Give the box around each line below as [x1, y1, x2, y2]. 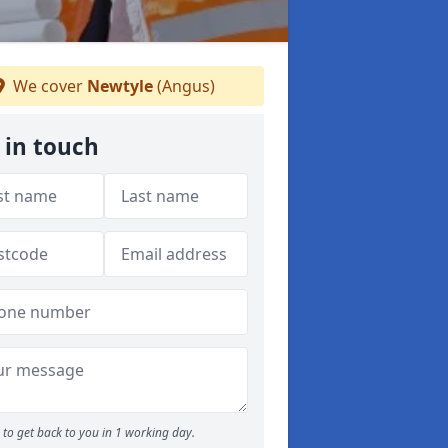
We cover [9, 75, 87, 97]
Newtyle [87, 75, 153, 97]
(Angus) [153, 75, 215, 97]
